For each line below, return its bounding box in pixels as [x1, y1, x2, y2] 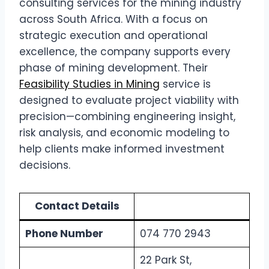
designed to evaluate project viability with [19, 93, 239, 107]
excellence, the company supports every [19, 44, 231, 59]
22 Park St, [139, 253, 192, 267]
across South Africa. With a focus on [19, 12, 208, 26]
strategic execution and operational [19, 28, 208, 43]
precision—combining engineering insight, [19, 109, 235, 124]
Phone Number [25, 226, 103, 241]
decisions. [19, 158, 70, 172]
